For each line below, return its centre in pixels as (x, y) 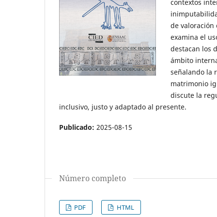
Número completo (93, 178)
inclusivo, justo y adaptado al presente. (123, 107)
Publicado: (78, 127)
